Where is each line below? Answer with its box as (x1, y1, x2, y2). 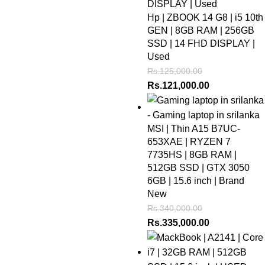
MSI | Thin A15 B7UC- (147, 124, 240, 134)
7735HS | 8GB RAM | (147, 150, 237, 160)
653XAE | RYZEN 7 (147, 137, 231, 147)
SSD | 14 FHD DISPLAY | (147, 38, 255, 49)
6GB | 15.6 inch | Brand (147, 176, 244, 186)
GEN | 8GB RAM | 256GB (147, 25, 254, 35)
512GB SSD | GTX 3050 (147, 163, 250, 173)
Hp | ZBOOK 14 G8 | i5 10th (147, 12, 263, 22)
